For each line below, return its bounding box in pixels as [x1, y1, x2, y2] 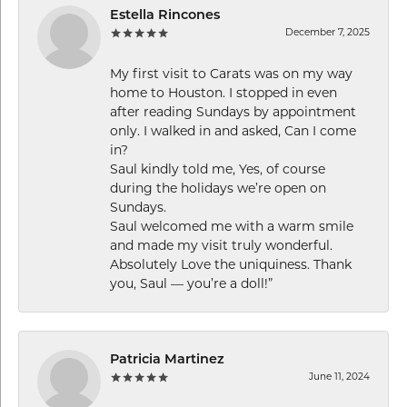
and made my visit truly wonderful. [110, 236, 333, 253]
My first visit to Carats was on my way [110, 65, 352, 82]
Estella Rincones [110, 8, 220, 23]
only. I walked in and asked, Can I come [110, 122, 356, 139]
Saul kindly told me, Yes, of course [110, 160, 325, 177]
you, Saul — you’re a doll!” [110, 274, 273, 292]
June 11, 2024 [309, 370, 370, 382]
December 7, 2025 [285, 25, 370, 38]
